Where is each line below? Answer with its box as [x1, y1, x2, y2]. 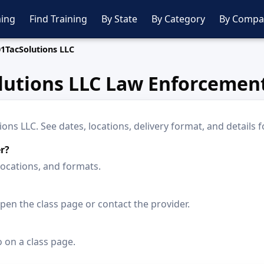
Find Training [29, 12, 87, 25]
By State [101, 12, 137, 25]
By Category [151, 12, 205, 25]
